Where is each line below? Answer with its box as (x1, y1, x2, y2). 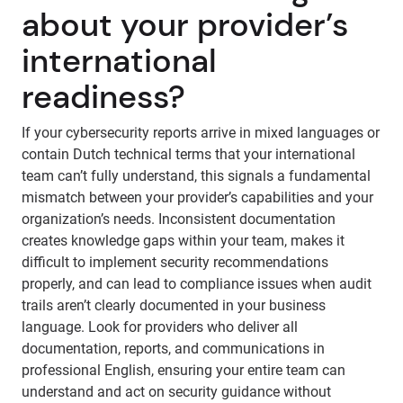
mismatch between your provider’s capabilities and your (22, 189, 373, 206)
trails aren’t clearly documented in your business (22, 297, 326, 314)
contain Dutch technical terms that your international (22, 146, 355, 163)
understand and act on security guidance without (22, 383, 331, 400)
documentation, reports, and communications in (22, 340, 325, 357)
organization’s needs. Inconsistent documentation (22, 210, 336, 228)
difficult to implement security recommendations (22, 254, 328, 271)
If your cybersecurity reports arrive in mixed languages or (22, 124, 380, 141)
